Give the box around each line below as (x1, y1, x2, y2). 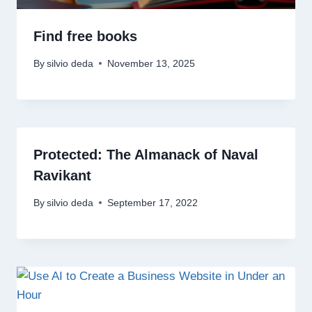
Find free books (33, 29, 137, 45)
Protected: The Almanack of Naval (33, 146, 258, 162)
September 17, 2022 (107, 197, 198, 208)
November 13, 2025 (107, 58, 196, 69)
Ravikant (33, 167, 91, 183)
